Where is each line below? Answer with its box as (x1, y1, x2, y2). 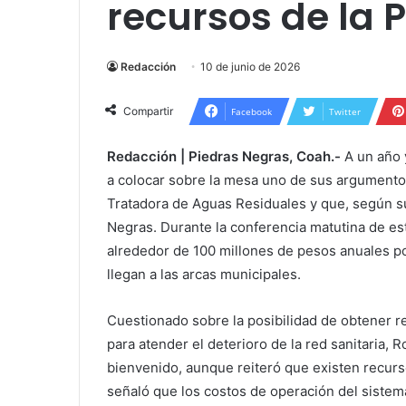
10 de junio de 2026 (200, 59, 300, 73)
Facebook (231, 104, 272, 118)
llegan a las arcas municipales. (107, 265, 301, 283)
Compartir (123, 103, 173, 118)
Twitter (329, 104, 361, 118)
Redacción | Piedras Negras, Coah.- (107, 147, 341, 165)
